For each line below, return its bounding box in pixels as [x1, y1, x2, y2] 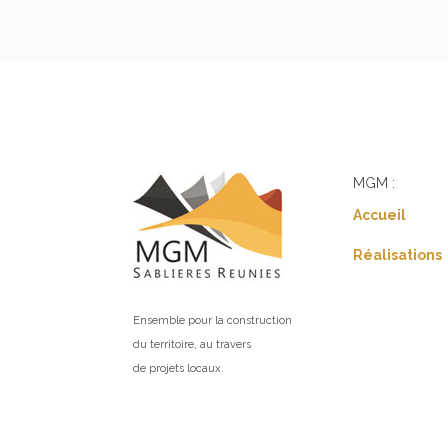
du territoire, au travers [133, 337, 251, 351]
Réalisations [353, 246, 443, 263]
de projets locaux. [133, 361, 224, 375]
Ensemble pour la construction [133, 313, 292, 327]
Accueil [353, 206, 407, 223]
